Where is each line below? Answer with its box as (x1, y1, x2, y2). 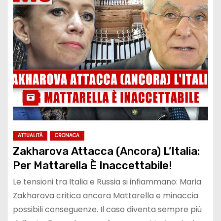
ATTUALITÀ (18, 131, 42, 139)
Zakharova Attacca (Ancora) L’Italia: (13, 144, 200, 158)
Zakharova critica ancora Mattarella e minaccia (13, 189, 198, 201)
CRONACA (55, 131, 79, 139)
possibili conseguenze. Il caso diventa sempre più (13, 203, 202, 215)
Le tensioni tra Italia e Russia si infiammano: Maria (13, 176, 201, 187)
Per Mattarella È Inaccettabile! (13, 158, 172, 172)
